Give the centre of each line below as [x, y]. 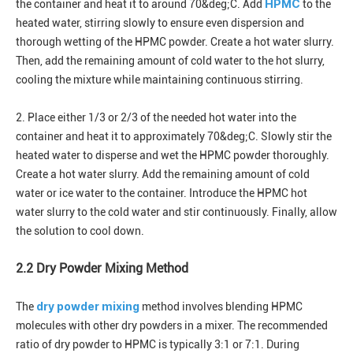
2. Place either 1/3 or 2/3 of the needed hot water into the [156, 118]
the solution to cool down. [80, 231]
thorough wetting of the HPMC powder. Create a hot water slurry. [175, 42]
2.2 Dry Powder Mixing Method [102, 269]
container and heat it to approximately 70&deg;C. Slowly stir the [174, 137]
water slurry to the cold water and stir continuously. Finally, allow [176, 212]
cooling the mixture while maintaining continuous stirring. [160, 80]
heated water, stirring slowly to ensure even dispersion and [160, 23]
